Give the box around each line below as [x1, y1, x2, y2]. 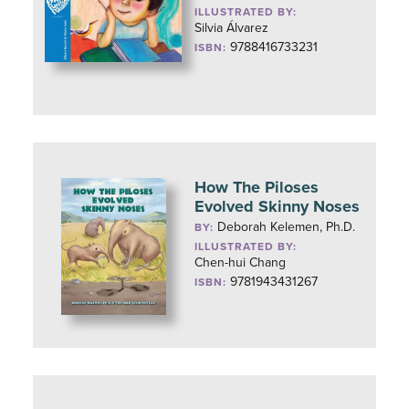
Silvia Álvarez [194, 20, 269, 36]
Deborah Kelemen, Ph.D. [217, 219, 356, 235]
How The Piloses [194, 177, 320, 197]
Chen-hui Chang [194, 255, 287, 270]
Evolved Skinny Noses [194, 196, 361, 216]
